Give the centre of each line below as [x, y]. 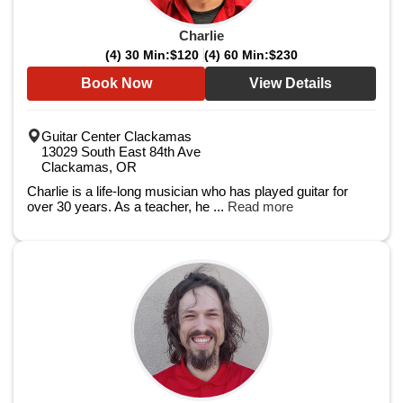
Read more [260, 206]
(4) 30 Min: [138, 55]
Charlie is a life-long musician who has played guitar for [188, 191]
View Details [291, 83]
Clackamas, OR [89, 167]
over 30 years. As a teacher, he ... [127, 206]
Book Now [116, 83]
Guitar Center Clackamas [116, 136]
